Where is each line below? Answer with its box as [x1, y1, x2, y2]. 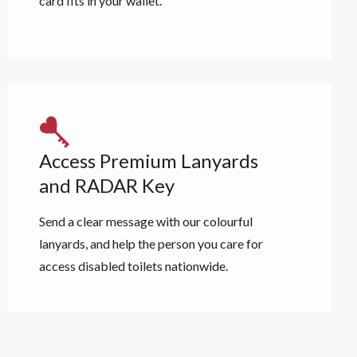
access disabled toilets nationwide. [39, 258, 229, 273]
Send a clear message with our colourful [39, 214, 253, 229]
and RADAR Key [39, 174, 175, 197]
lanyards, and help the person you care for [39, 236, 264, 251]
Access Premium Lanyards [39, 149, 259, 172]
